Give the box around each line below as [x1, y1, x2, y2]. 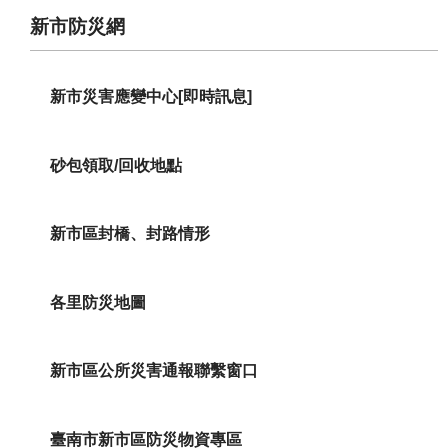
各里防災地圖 [50, 293, 146, 311]
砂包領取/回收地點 [50, 156, 182, 174]
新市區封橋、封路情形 [50, 225, 210, 243]
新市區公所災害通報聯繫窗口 [50, 362, 258, 380]
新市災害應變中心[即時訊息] [50, 88, 252, 106]
